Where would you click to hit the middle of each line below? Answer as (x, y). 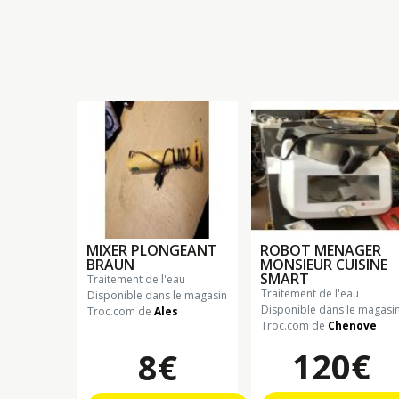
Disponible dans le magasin (157, 295)
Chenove (352, 325)
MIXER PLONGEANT (152, 250)
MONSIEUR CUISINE (324, 264)
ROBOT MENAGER (321, 250)
